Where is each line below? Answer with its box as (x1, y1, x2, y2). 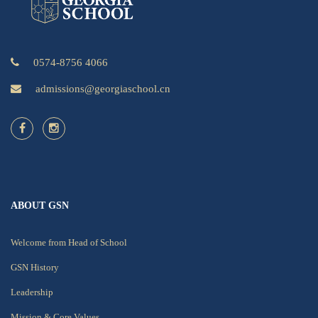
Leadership (11, 286, 53, 297)
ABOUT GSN (11, 199, 69, 211)
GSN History (11, 261, 59, 273)
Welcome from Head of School (11, 236, 127, 248)
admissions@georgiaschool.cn (35, 82, 170, 94)
